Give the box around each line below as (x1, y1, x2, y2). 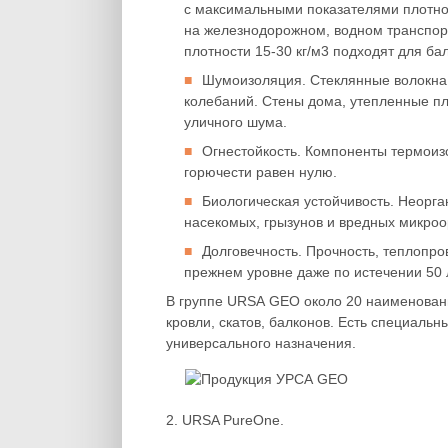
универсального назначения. (166, 335, 356, 351)
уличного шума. (184, 114, 287, 130)
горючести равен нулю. (184, 164, 337, 180)
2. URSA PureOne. (166, 412, 284, 428)
